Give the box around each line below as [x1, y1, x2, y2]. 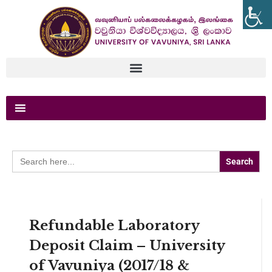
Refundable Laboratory [29, 217, 199, 234]
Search [12, 149, 38, 161]
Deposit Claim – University [29, 237, 225, 254]
